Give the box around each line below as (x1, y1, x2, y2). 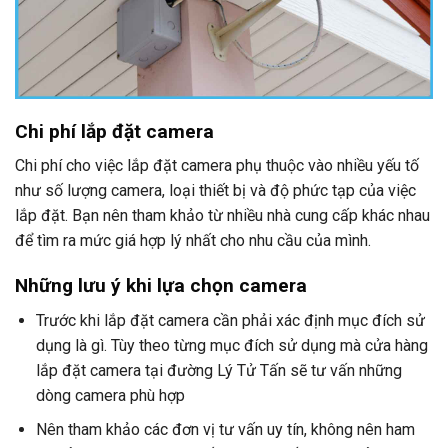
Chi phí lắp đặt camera (15, 119, 214, 143)
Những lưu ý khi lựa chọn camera (15, 274, 307, 298)
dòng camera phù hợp (35, 385, 185, 405)
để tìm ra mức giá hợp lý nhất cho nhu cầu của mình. (15, 231, 371, 251)
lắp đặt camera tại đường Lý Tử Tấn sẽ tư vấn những (35, 360, 402, 380)
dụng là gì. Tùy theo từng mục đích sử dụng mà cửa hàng (35, 335, 428, 355)
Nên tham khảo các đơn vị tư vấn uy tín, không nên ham (35, 420, 415, 440)
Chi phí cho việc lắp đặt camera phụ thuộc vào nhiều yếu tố (15, 156, 419, 176)
